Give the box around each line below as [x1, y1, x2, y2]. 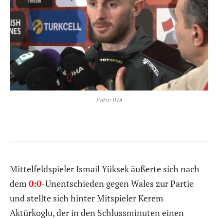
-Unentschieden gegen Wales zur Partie [41, 177, 194, 189]
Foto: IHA [95, 95, 123, 104]
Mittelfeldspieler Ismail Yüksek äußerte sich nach [10, 163, 200, 175]
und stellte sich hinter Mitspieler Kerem [10, 192, 163, 204]
